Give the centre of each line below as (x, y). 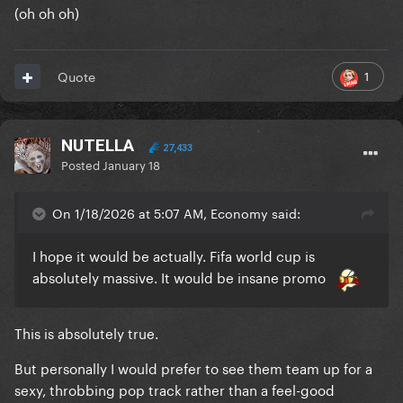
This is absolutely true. (86, 331)
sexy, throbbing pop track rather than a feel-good (175, 388)
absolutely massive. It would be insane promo (181, 277)
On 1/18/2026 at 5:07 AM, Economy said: (176, 213)
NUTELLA (98, 146)
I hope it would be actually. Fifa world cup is (174, 255)
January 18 (131, 164)
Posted (82, 164)
